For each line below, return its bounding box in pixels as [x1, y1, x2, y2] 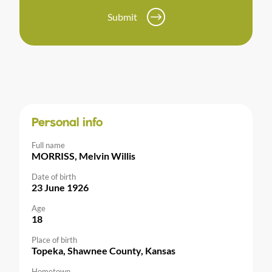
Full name [32, 140, 65, 151]
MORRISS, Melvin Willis [32, 150, 135, 162]
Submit [107, 11, 137, 23]
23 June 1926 [32, 182, 89, 194]
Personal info [32, 117, 103, 130]
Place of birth [32, 235, 77, 245]
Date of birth [32, 172, 76, 182]
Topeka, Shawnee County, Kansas [32, 245, 175, 257]
